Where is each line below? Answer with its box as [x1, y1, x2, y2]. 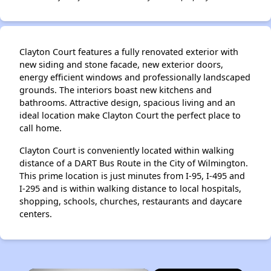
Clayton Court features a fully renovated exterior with [19, 46, 238, 57]
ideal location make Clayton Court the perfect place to [19, 109, 241, 121]
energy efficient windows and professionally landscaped [19, 71, 250, 83]
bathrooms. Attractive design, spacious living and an [19, 97, 235, 108]
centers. [19, 208, 52, 220]
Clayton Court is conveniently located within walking [19, 145, 234, 156]
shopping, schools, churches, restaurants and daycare [19, 195, 242, 207]
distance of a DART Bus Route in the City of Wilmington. [19, 157, 248, 169]
